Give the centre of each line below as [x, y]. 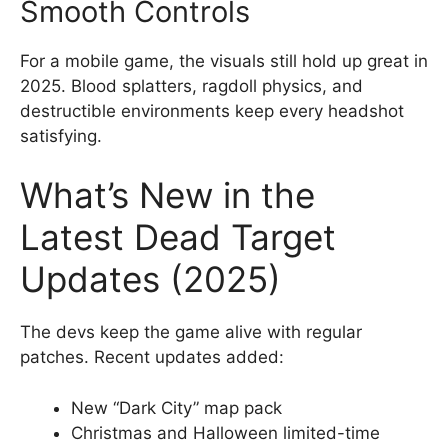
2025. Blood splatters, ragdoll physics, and [191, 85]
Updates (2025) [150, 279]
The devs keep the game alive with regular [191, 332]
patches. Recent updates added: [152, 357]
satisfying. [61, 135]
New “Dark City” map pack [176, 407]
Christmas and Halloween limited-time [225, 432]
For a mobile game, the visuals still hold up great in [224, 60]
